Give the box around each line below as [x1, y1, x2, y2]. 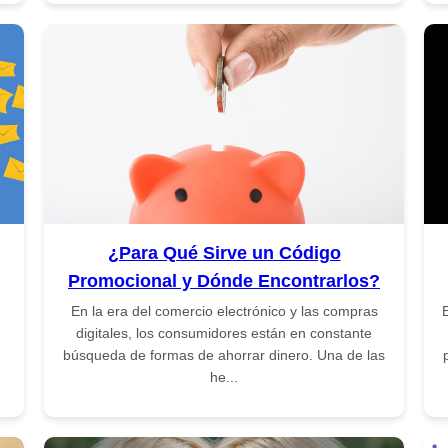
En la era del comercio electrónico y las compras [70, 302, 378, 319]
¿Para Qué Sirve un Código [107, 242, 341, 263]
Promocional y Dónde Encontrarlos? [68, 270, 380, 291]
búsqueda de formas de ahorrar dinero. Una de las [63, 346, 385, 363]
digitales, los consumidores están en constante [76, 324, 372, 341]
